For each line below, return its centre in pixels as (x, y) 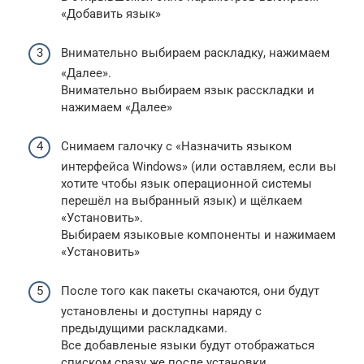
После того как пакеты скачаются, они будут (190, 291)
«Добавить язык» (111, 14)
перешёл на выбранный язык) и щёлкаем (182, 201)
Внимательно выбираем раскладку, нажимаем (195, 53)
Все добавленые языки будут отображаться (188, 345)
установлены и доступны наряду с (161, 311)
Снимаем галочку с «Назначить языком (176, 146)
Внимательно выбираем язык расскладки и (188, 90)
